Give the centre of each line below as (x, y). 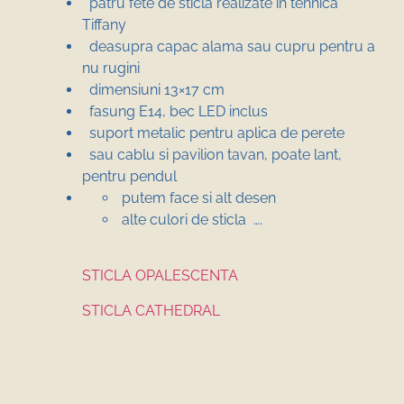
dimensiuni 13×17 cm (153, 89)
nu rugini (111, 68)
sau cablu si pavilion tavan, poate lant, (212, 154)
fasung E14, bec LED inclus (175, 111)
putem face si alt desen (197, 197)
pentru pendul (129, 176)
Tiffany (104, 24)
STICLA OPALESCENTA (162, 276)
